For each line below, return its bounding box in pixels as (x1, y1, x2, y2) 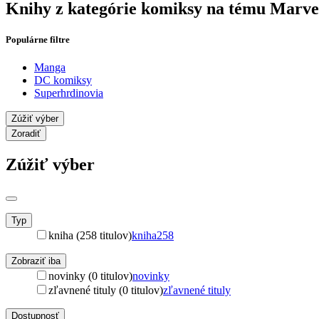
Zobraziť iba (11, 256, 61, 266)
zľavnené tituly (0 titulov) (48, 284, 163, 296)
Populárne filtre (6, 34, 70, 46)
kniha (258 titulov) (48, 229, 132, 241)
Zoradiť (11, 128, 41, 140)
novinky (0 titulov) (48, 270, 132, 282)
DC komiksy (34, 74, 92, 87)
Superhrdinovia (34, 87, 103, 100)
